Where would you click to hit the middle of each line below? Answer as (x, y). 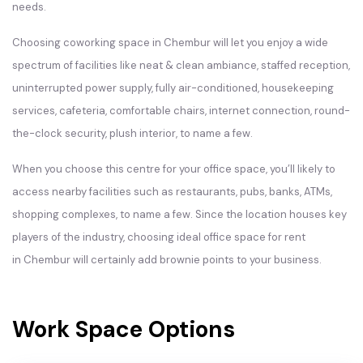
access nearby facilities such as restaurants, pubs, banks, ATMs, (172, 192)
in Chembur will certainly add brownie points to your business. (168, 260)
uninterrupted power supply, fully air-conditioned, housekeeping (173, 88)
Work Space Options (124, 329)
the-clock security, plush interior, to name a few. (134, 133)
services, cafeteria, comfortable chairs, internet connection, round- (181, 111)
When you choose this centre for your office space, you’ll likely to (174, 169)
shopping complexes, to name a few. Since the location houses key (179, 214)
